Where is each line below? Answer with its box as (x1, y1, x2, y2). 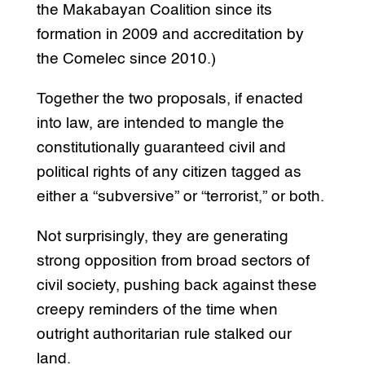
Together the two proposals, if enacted (36, 90, 303, 107)
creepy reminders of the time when (36, 301, 278, 318)
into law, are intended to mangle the (36, 115, 284, 131)
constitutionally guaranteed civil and (36, 139, 286, 156)
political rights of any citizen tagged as (36, 164, 301, 180)
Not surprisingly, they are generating (36, 228, 288, 244)
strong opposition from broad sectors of (36, 253, 310, 269)
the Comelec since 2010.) (36, 51, 216, 67)
